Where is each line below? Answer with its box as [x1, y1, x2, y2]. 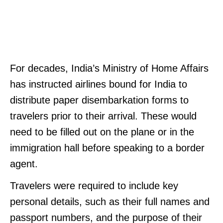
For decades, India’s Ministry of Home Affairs [10, 62, 209, 74]
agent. [10, 158, 38, 169]
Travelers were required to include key [10, 180, 178, 191]
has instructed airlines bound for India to [10, 78, 187, 90]
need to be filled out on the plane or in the [10, 126, 194, 137]
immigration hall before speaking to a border [10, 142, 205, 153]
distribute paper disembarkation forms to [10, 94, 189, 106]
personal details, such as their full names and [10, 196, 210, 207]
